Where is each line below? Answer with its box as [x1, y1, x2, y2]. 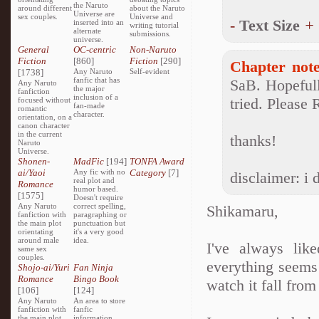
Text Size [239, 16, 300, 34]
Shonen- [18, 156, 50, 167]
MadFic [73, 156, 105, 167]
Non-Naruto [129, 44, 177, 55]
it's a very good [73, 227, 125, 236]
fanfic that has [73, 75, 120, 84]
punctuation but [73, 219, 126, 227]
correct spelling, [73, 202, 127, 210]
